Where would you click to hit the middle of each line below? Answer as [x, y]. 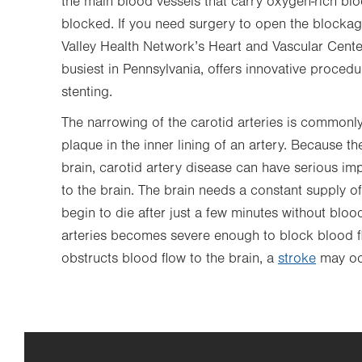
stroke [297, 259]
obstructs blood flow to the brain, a [170, 259]
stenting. [87, 92]
